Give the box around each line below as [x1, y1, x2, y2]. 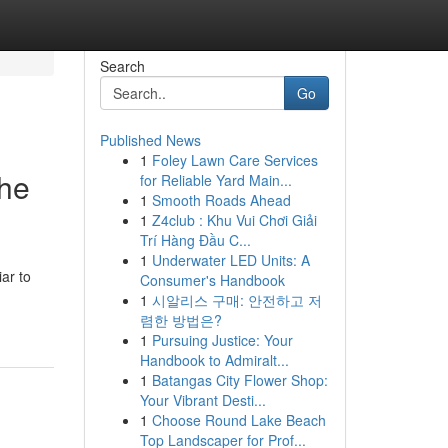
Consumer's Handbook [139, 270, 285, 290]
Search [99, 56, 145, 76]
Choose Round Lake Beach [151, 410, 326, 430]
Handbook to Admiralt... [139, 350, 289, 370]
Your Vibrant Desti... [139, 390, 266, 410]
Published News [99, 130, 201, 150]
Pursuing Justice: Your [151, 330, 293, 350]
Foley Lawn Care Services [151, 150, 318, 170]
